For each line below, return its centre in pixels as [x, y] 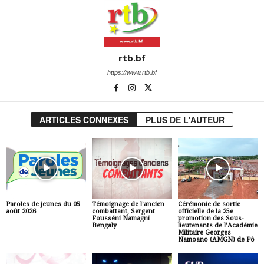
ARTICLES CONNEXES [84, 120]
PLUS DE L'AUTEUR [185, 120]
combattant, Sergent [123, 211]
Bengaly [104, 225]
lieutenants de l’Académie [217, 225]
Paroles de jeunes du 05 [43, 204]
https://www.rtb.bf [132, 72]
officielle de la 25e [205, 211]
